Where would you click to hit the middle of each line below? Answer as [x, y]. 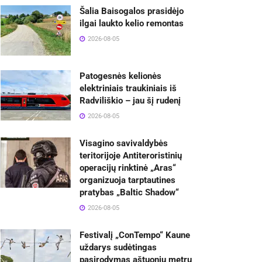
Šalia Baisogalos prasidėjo [132, 11]
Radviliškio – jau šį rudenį [130, 101]
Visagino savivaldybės [124, 144]
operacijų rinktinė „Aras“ [128, 168]
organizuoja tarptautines [127, 180]
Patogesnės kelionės [120, 76]
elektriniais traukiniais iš [128, 89]
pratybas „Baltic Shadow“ [129, 193]
